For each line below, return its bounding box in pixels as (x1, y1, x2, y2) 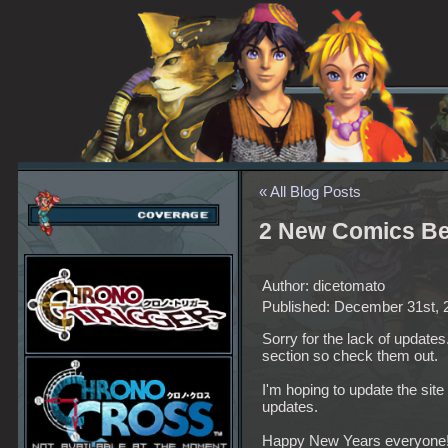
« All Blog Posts (259, 183, 361, 200)
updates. (262, 398, 318, 416)
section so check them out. (262, 347, 438, 365)
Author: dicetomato (262, 277, 385, 295)
